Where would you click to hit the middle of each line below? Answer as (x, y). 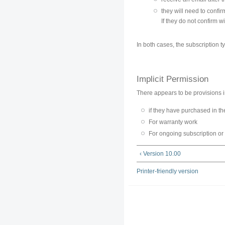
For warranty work (173, 122)
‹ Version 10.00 (160, 154)
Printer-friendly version (167, 171)
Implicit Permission (173, 79)
